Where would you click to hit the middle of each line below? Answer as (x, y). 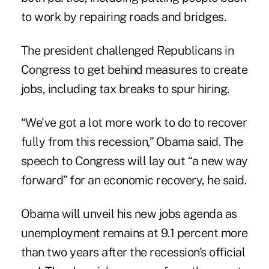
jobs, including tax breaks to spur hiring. (125, 89)
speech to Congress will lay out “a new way (134, 161)
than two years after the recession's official (133, 252)
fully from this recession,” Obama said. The (132, 142)
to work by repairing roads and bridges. (123, 17)
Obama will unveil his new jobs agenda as (129, 214)
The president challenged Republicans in (127, 51)
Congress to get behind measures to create (134, 70)
